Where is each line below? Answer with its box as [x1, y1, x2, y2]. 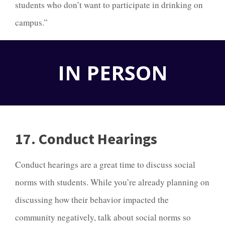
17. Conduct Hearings [15, 129, 157, 148]
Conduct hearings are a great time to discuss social [15, 158, 195, 170]
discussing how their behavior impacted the [15, 193, 169, 205]
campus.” [15, 17, 51, 29]
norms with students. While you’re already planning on [15, 176, 209, 188]
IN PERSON [57, 58, 168, 86]
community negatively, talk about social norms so [15, 211, 191, 223]
